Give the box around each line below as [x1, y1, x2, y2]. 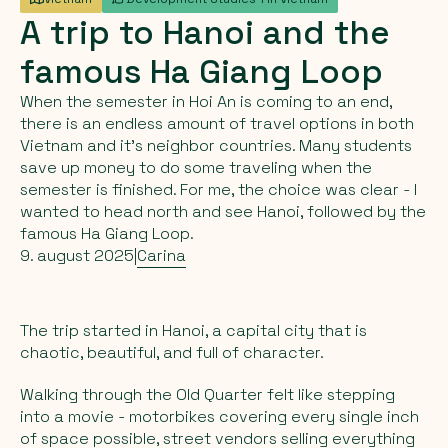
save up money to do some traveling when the [20, 156, 372, 178]
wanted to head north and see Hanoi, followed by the [20, 200, 426, 222]
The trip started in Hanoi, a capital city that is [20, 319, 367, 341]
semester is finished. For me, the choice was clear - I [20, 178, 417, 200]
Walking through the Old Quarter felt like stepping [20, 383, 395, 405]
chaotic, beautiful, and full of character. [20, 341, 324, 363]
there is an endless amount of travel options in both [20, 112, 414, 134]
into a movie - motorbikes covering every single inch [20, 405, 419, 427]
